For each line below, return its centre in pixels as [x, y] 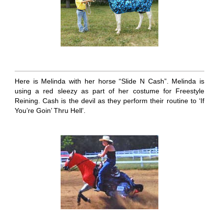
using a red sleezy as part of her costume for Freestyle [109, 91]
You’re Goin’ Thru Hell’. [50, 111]
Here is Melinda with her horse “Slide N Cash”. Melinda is [109, 81]
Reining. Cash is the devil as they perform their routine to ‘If [109, 101]
